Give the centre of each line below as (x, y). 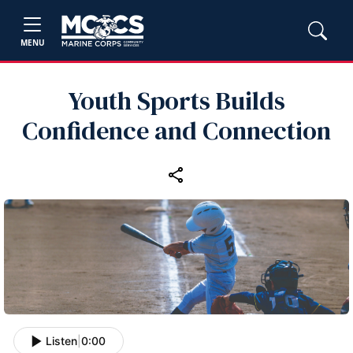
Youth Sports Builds (176, 101)
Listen (61, 341)
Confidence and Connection (176, 131)
